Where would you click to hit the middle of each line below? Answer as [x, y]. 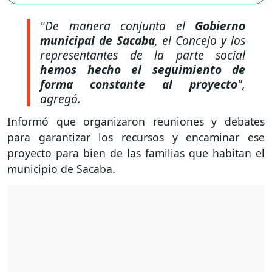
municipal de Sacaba [97, 40]
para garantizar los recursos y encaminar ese [136, 138]
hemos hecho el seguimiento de [143, 69]
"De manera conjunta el [117, 25]
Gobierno [220, 25]
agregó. [60, 98]
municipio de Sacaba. [61, 169]
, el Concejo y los [200, 40]
